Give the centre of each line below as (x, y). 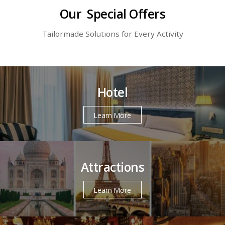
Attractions (113, 167)
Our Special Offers (113, 14)
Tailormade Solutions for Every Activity (113, 34)
